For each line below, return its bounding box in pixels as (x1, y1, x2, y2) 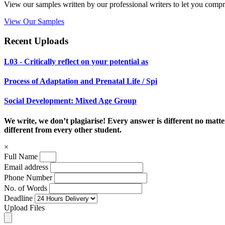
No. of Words (4, 183, 49, 192)
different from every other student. (4, 125, 122, 134)
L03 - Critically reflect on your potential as (4, 57, 148, 66)
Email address (4, 162, 48, 171)
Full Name (4, 152, 38, 161)
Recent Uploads (4, 35, 68, 46)
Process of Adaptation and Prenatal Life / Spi (4, 77, 157, 86)
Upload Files (4, 203, 45, 212)
